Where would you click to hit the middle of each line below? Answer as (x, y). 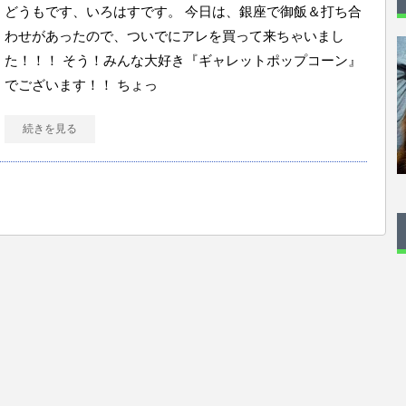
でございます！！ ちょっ (81, 85)
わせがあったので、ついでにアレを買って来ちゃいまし (174, 36)
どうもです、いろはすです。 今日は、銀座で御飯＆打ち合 (183, 11)
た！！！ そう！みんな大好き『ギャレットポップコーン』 (183, 60)
